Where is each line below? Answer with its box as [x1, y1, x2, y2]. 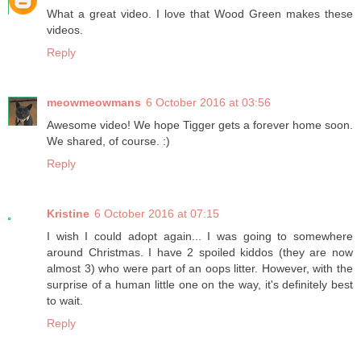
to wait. [47, 294, 83, 308]
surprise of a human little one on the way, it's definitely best [47, 278, 353, 292]
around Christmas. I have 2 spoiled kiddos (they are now [47, 246, 353, 259]
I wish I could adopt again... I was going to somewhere [47, 230, 353, 243]
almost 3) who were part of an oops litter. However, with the [47, 262, 353, 276]
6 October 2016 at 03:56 [146, 96, 271, 110]
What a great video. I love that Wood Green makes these [47, 7, 353, 21]
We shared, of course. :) [47, 135, 170, 148]
